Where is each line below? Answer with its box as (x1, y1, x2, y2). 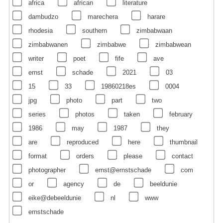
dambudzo (28, 12, 58, 20)
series (28, 110, 46, 118)
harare (147, 12, 165, 20)
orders (76, 152, 94, 160)
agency (63, 180, 84, 188)
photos (75, 110, 95, 118)
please (123, 152, 142, 160)
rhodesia (28, 26, 53, 34)
